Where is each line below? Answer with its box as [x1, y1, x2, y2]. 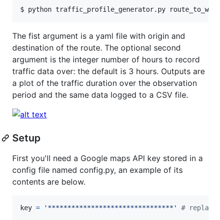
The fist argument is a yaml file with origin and [12, 30, 185, 41]
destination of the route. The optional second [12, 42, 181, 53]
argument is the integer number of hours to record [12, 54, 200, 64]
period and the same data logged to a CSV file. [12, 89, 188, 100]
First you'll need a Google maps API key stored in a [12, 153, 203, 163]
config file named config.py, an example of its [12, 165, 183, 175]
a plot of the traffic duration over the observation [12, 78, 197, 88]
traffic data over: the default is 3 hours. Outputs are [12, 66, 205, 76]
